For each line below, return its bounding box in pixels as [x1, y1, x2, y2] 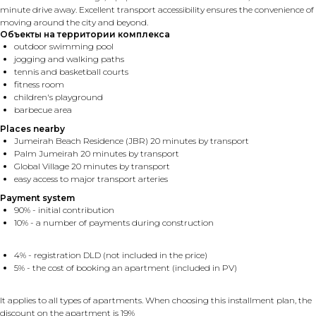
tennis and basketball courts [14, 66, 128, 78]
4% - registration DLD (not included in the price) [14, 250, 207, 261]
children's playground [14, 92, 103, 103]
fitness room [14, 79, 64, 90]
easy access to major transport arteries [14, 174, 168, 185]
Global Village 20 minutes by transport [14, 161, 170, 172]
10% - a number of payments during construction [14, 217, 214, 229]
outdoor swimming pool [14, 41, 114, 52]
